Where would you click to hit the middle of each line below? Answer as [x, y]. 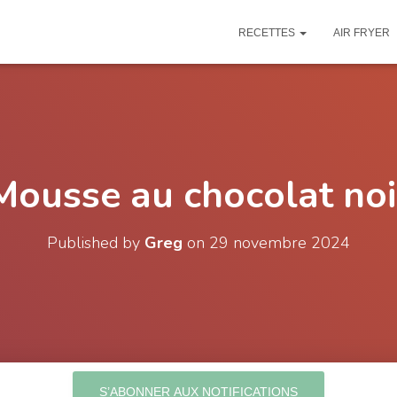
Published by [96, 243]
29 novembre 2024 [280, 243]
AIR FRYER [362, 33]
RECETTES [268, 33]
